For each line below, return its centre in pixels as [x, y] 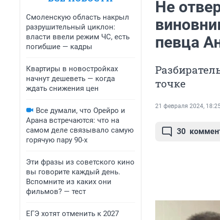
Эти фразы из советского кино [80, 162]
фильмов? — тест [56, 192]
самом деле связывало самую [80, 130]
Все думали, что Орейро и [81, 110]
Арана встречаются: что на [73, 120]
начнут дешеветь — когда [70, 79]
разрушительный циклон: [71, 27]
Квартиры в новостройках [72, 69]
